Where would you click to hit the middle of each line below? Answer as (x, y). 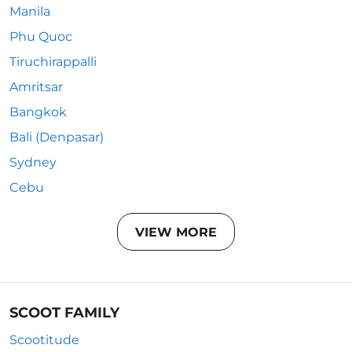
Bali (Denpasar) (57, 137)
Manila (30, 11)
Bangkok (38, 112)
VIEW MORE (176, 232)
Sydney (33, 162)
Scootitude (44, 340)
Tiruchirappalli (53, 62)
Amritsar (36, 87)
